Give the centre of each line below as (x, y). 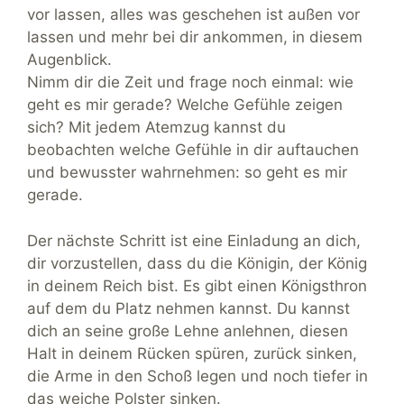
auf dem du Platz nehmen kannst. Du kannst (188, 308)
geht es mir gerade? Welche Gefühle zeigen (185, 105)
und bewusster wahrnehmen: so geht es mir (187, 173)
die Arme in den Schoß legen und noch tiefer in (197, 376)
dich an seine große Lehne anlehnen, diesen (188, 331)
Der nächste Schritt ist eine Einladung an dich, (194, 240)
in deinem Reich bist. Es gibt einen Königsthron (197, 285)
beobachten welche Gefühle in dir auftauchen (193, 150)
